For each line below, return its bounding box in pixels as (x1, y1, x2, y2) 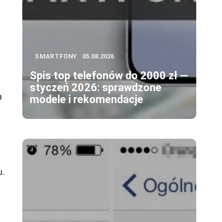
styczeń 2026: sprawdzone (30, 81, 162, 94)
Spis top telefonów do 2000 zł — (30, 69, 188, 82)
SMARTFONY (35, 53, 78, 60)
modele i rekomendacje (30, 93, 143, 106)
